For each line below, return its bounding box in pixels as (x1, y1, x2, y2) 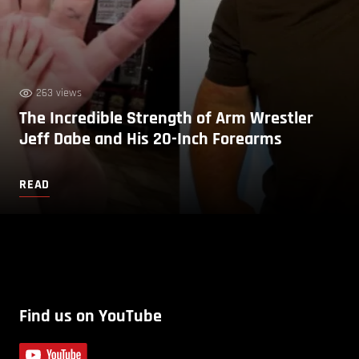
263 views (36, 85, 82, 100)
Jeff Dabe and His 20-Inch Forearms (19, 127, 282, 151)
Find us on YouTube (19, 305, 162, 328)
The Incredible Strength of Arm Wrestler (19, 107, 313, 130)
